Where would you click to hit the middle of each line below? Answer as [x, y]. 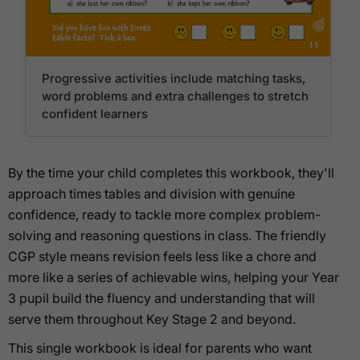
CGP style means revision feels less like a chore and [162, 256]
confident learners [95, 113]
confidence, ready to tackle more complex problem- [164, 214]
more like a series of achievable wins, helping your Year [174, 277]
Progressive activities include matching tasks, [174, 78]
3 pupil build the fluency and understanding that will [162, 298]
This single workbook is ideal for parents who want [160, 348]
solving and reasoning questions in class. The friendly [167, 235]
